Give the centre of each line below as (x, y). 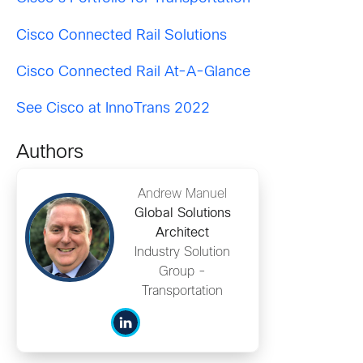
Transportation (182, 292)
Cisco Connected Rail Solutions (122, 36)
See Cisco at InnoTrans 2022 (113, 109)
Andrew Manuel (182, 194)
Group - (182, 272)
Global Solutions (182, 214)
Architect (182, 233)
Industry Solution (182, 253)
